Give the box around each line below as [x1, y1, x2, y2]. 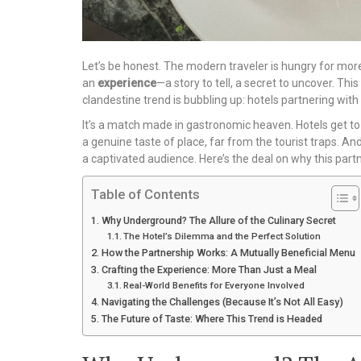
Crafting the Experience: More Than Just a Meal [101, 263, 317, 276]
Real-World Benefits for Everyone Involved [123, 279, 305, 291]
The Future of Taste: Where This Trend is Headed [101, 312, 322, 325]
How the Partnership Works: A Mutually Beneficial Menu [101, 246, 355, 259]
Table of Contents [91, 185, 200, 202]
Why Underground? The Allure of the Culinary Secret [101, 214, 336, 226]
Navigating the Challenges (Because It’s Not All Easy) [101, 295, 343, 308]
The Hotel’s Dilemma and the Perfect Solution [123, 230, 322, 242]
